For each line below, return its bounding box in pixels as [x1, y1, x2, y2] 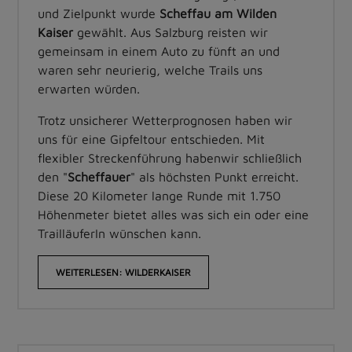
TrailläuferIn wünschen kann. [38, 226, 201, 241]
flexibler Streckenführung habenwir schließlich [38, 151, 302, 166]
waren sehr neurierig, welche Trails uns [38, 63, 262, 78]
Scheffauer [68, 170, 130, 185]
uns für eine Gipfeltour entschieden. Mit [38, 132, 265, 147]
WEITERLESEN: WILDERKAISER [56, 266, 191, 279]
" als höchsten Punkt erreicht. [130, 170, 299, 185]
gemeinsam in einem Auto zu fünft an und [38, 44, 280, 59]
